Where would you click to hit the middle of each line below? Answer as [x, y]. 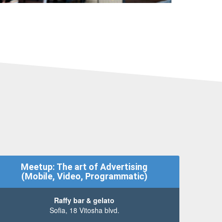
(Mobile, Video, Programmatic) [84, 176]
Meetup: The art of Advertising [84, 167]
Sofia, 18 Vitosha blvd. [84, 210]
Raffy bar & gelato [84, 200]
